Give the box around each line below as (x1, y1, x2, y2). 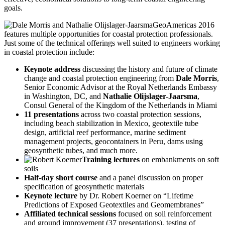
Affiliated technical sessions (24, 209, 116, 218)
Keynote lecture (24, 191, 77, 200)
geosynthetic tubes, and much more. (24, 146, 138, 155)
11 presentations (24, 110, 79, 119)
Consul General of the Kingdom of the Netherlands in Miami (24, 101, 217, 110)
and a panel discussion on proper (97, 173, 203, 182)
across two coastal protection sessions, (79, 110, 201, 119)
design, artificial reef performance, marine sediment (24, 128, 186, 137)
